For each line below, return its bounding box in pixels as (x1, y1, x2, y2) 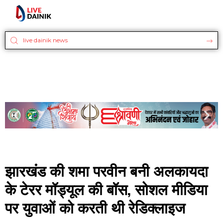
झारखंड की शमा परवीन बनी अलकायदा (5, 159, 208, 182)
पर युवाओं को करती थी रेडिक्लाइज (5, 196, 185, 219)
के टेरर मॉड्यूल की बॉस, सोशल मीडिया (5, 177, 208, 200)
